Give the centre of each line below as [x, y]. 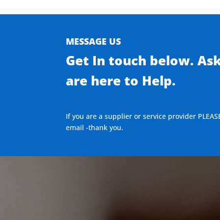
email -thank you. [95, 128]
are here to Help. [121, 81]
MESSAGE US [94, 41]
